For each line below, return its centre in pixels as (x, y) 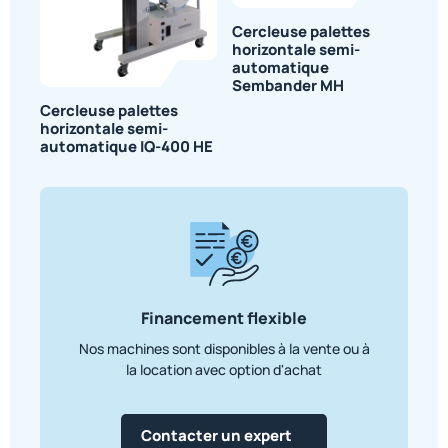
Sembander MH (287, 85)
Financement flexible (224, 317)
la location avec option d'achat (224, 369)
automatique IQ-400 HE (126, 146)
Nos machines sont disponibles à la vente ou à (224, 348)
